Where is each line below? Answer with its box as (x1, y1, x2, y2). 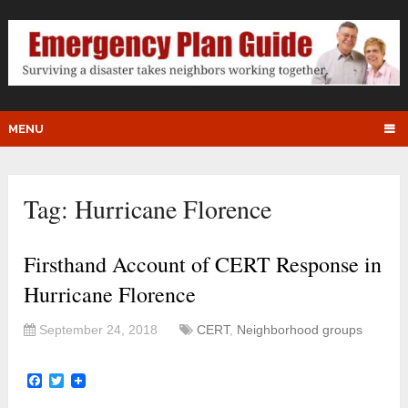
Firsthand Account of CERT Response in (24, 249, 382, 279)
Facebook (42, 372, 107, 389)
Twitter (64, 372, 107, 389)
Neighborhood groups (237, 321, 363, 337)
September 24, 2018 (39, 321, 158, 337)
